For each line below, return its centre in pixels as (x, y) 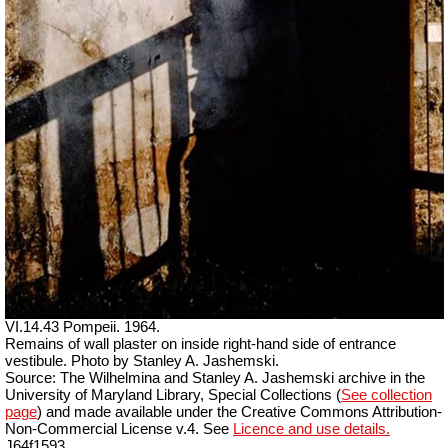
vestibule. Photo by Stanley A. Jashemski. (142, 360)
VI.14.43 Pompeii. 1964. (82, 326)
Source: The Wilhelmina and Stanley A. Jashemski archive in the (215, 377)
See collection (386, 394)
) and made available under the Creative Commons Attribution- (239, 411)
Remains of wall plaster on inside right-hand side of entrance (200, 343)
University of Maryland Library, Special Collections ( (173, 394)
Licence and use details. (311, 428)
